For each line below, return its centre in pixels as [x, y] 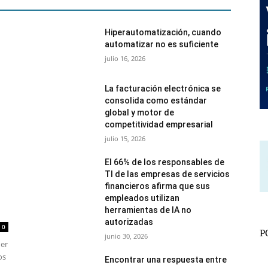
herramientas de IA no [148, 210]
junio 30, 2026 [127, 236]
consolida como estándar [156, 101]
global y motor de [140, 113]
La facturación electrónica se [163, 89]
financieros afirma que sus [158, 186]
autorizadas [129, 222]
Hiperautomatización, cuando [163, 32]
